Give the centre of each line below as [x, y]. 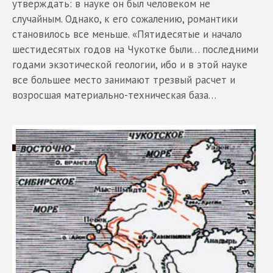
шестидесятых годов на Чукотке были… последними [135, 49]
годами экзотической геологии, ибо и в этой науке [130, 64]
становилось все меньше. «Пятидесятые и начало [127, 34]
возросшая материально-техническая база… [114, 95]
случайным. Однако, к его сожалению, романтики [125, 19]
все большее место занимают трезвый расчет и [124, 80]
